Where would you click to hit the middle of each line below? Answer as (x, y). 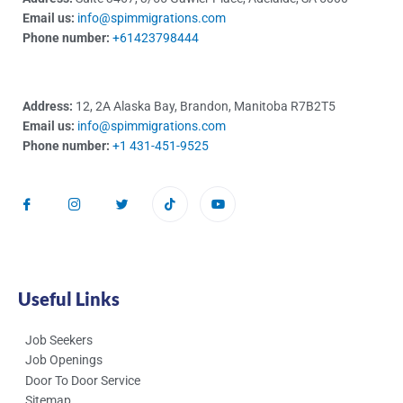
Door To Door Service (83, 381)
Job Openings (64, 360)
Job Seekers (59, 340)
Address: (48, 107)
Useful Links (69, 299)
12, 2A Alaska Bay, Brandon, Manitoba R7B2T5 (204, 107)
